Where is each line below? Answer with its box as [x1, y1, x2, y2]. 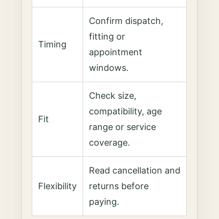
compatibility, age [89, 106, 162, 116]
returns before [89, 181, 149, 191]
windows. [89, 63, 129, 73]
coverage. [89, 137, 131, 148]
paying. [89, 197, 120, 207]
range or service [89, 122, 156, 132]
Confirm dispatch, [89, 16, 164, 26]
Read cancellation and [89, 165, 181, 175]
